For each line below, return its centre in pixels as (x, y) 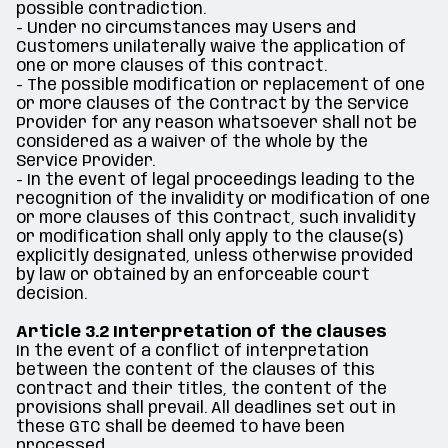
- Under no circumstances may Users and (186, 28)
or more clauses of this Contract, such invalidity (216, 218)
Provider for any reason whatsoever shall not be (216, 123)
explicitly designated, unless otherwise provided (214, 256)
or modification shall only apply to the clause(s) (209, 237)
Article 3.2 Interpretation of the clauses (201, 332)
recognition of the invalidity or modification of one (223, 199)
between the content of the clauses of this (195, 370)
